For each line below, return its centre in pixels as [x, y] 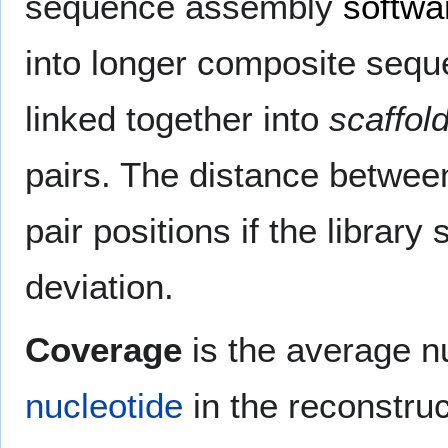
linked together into [177, 118]
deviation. [99, 286]
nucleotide [104, 405]
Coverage [103, 349]
